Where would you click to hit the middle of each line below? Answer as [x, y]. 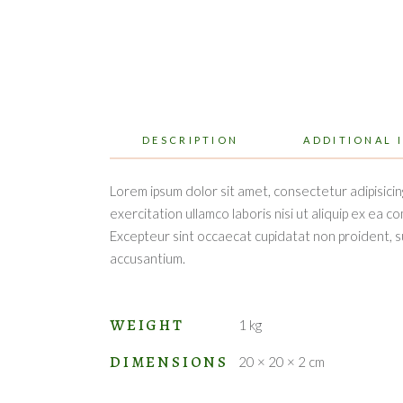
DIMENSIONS [170, 362]
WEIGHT [147, 325]
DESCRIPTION [191, 139]
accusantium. [148, 258]
